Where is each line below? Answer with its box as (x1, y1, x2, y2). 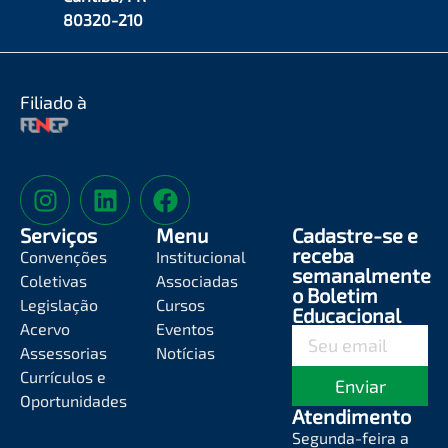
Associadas (156, 271, 238, 291)
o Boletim (292, 283, 378, 308)
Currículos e (20, 367, 106, 387)
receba (292, 243, 354, 268)
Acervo (20, 319, 70, 339)
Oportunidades (20, 391, 127, 411)
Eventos (156, 319, 214, 339)
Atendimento (292, 404, 411, 429)
